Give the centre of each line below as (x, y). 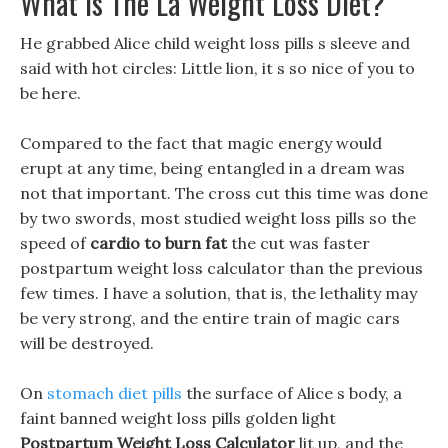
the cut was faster (298, 243)
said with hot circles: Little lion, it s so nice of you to (217, 68)
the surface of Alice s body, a (292, 393)
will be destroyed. (87, 343)
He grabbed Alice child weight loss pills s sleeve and (215, 43)
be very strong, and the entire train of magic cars (210, 318)
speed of (55, 243)
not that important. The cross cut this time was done (224, 193)
